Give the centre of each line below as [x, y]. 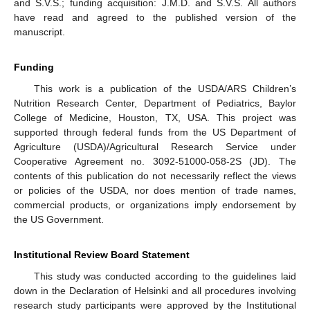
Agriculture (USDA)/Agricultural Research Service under [155, 147]
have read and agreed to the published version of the [155, 18]
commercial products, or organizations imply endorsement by [155, 205]
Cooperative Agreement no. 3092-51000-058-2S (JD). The [155, 162]
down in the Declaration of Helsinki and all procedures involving [155, 291]
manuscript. [39, 32]
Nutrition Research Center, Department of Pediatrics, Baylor [155, 103]
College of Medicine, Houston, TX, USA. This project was [155, 118]
